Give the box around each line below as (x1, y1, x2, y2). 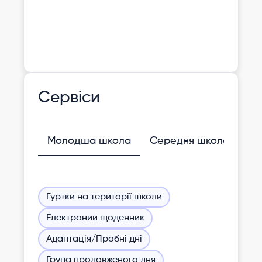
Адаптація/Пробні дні (46, 234, 142, 244)
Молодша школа (47, 135, 131, 146)
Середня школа (150, 135, 229, 146)
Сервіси (38, 89, 100, 106)
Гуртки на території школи (46, 192, 162, 202)
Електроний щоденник (46, 213, 144, 223)
